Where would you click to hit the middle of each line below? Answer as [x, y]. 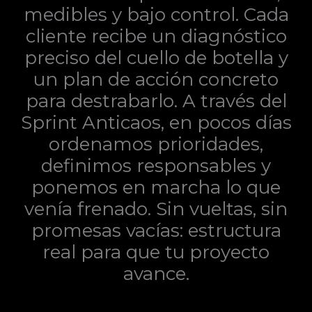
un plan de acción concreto [156, 80]
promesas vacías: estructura [156, 231]
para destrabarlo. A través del [156, 101]
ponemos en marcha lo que [156, 188]
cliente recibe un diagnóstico [156, 37]
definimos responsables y [156, 166]
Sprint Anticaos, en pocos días [156, 123]
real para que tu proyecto [156, 252]
